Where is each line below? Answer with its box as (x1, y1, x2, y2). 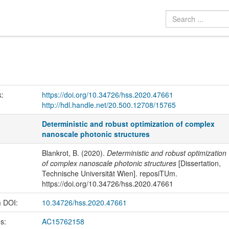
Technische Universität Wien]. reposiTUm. (41, 168, 177, 179)
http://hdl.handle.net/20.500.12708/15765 (41, 100, 176, 110)
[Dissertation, (176, 158, 221, 169)
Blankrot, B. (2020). (41, 148, 107, 158)
